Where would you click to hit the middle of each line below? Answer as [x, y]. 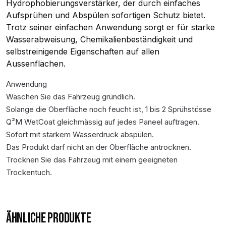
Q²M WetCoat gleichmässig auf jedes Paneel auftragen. [103, 122]
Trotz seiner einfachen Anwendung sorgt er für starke [110, 27]
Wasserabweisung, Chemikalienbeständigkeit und [99, 39]
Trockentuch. [29, 172]
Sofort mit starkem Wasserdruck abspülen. [80, 134]
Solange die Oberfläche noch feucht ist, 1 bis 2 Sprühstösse [109, 109]
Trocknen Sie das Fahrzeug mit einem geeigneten [92, 160]
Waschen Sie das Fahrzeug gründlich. [71, 97]
